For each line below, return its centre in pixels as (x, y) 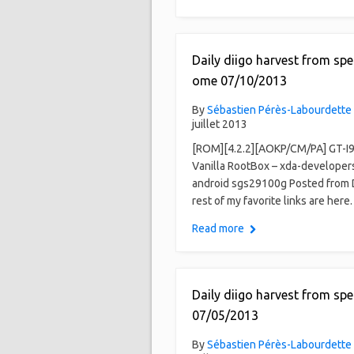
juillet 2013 (220, 124)
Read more (218, 228)
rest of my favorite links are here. (272, 201)
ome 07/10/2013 (239, 81)
